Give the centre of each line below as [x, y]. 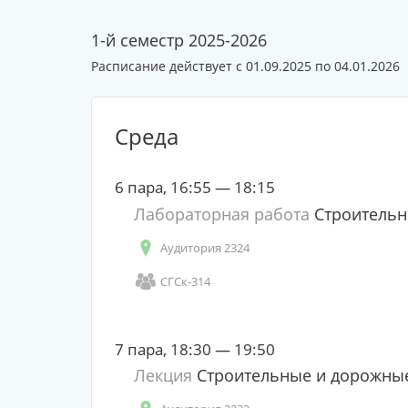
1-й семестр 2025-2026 [178, 40]
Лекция [163, 375]
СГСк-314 [185, 281]
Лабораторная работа [221, 214]
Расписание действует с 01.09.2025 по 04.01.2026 [245, 66]
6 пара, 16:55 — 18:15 [194, 187]
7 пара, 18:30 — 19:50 [194, 349]
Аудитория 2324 [204, 247]
